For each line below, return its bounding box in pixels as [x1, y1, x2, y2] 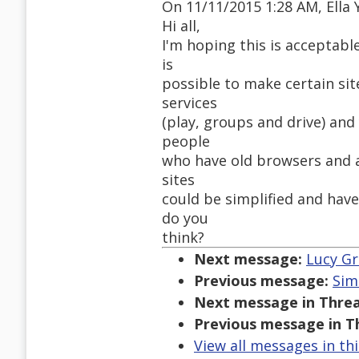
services [162, 93, 217, 113]
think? [162, 228, 204, 248]
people [162, 131, 210, 151]
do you [162, 208, 208, 228]
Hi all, [162, 16, 200, 36]
